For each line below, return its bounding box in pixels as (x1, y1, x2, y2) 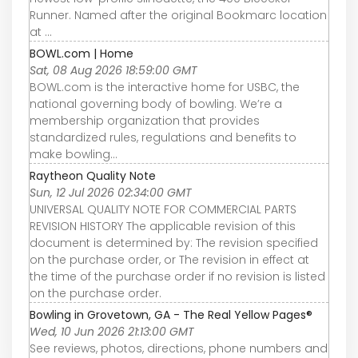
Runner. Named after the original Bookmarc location (30, 6, 327, 23)
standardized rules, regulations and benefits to (30, 129, 296, 145)
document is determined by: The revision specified (30, 234, 318, 251)
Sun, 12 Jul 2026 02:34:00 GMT (30, 184, 192, 201)
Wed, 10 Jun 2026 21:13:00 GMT (30, 323, 194, 340)
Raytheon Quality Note (30, 167, 156, 184)
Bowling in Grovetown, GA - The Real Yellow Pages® (30, 306, 312, 323)
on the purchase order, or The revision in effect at (30, 251, 309, 268)
